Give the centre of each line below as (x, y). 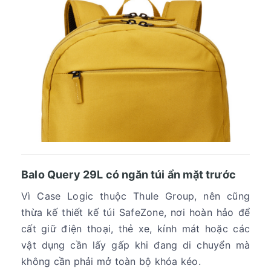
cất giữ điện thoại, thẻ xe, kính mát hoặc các (135, 228)
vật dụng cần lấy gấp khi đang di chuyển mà (135, 245)
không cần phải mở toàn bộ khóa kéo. (111, 261)
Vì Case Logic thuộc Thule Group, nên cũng (135, 196)
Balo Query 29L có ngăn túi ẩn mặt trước (129, 174)
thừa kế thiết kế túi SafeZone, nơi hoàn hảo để (135, 212)
